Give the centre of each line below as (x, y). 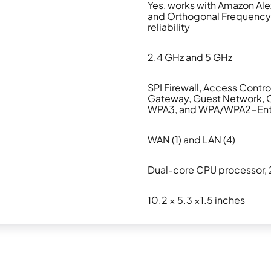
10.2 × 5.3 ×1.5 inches (196, 200)
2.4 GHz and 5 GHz (190, 57)
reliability (169, 27)
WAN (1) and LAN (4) (191, 140)
